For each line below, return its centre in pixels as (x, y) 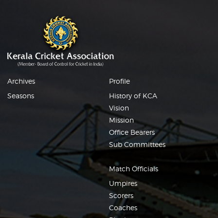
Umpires (123, 183)
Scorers (121, 196)
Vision (119, 108)
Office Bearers (132, 132)
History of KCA (133, 96)
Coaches (123, 208)
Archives (21, 81)
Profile (119, 81)
